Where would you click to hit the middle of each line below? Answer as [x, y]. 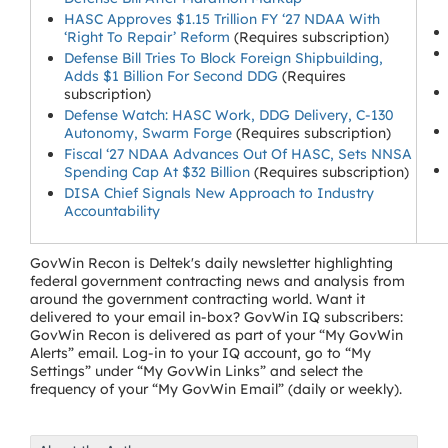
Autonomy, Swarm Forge [148, 133]
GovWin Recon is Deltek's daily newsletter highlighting [211, 263]
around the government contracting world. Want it [197, 299]
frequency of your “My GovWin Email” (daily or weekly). [216, 389]
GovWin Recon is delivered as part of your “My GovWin [216, 335]
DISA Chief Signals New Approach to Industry [219, 193]
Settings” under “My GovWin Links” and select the [196, 371]
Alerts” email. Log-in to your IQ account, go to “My [200, 353]
